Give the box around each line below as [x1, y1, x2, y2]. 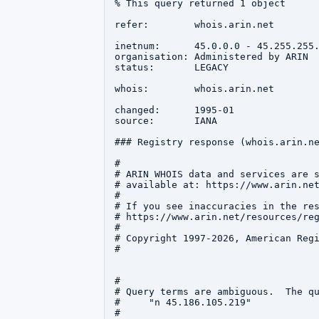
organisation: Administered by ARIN [115, 51, 308, 62]
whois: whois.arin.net [115, 83, 274, 94]
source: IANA [115, 115, 217, 126]
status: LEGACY [115, 62, 229, 73]
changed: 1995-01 [115, 105, 234, 115]
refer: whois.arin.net [115, 19, 274, 30]
